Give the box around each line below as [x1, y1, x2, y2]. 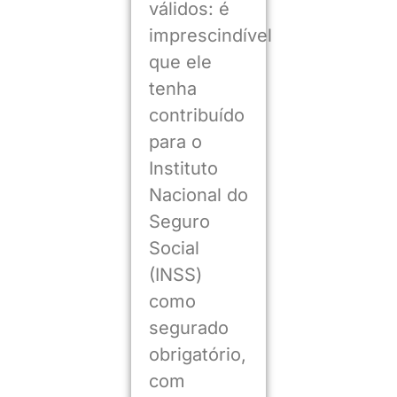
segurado [148, 316, 229, 339]
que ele [148, 51, 212, 73]
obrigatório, [148, 343, 246, 365]
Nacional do [148, 183, 248, 206]
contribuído [148, 104, 245, 126]
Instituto [148, 157, 218, 179]
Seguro [148, 210, 210, 232]
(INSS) [148, 263, 202, 285]
